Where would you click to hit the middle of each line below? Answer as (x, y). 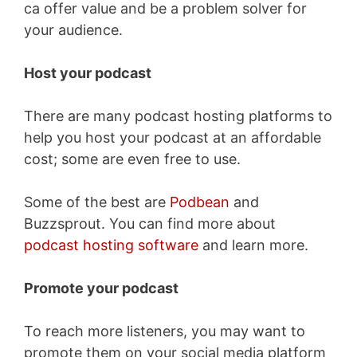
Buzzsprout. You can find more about (150, 223)
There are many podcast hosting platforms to (178, 116)
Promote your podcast (101, 288)
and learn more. (253, 245)
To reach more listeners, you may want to (165, 331)
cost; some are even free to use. (132, 159)
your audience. (73, 29)
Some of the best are (97, 202)
